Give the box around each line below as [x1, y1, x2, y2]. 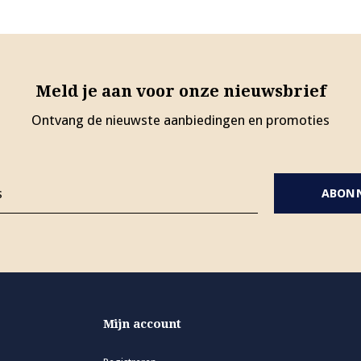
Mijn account [102, 317, 181, 332]
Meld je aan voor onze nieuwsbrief [35, 81, 326, 102]
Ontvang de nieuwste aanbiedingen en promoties [31, 112, 330, 129]
